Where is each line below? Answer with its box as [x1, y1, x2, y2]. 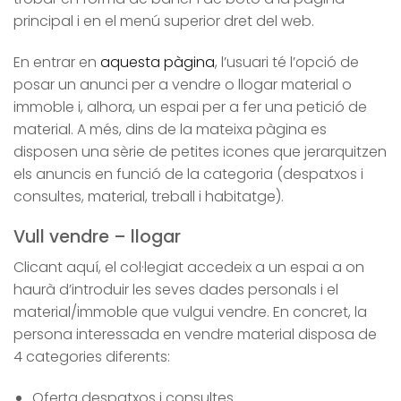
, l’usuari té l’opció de [215, 51, 359, 73]
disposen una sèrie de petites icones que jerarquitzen [13, 141, 387, 162]
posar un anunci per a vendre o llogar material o [13, 73, 352, 95]
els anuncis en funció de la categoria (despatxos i [13, 163, 363, 184]
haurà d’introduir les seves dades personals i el [13, 279, 338, 301]
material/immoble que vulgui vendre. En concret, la [13, 302, 367, 323]
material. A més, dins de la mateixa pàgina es [13, 118, 327, 140]
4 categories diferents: [13, 346, 170, 368]
